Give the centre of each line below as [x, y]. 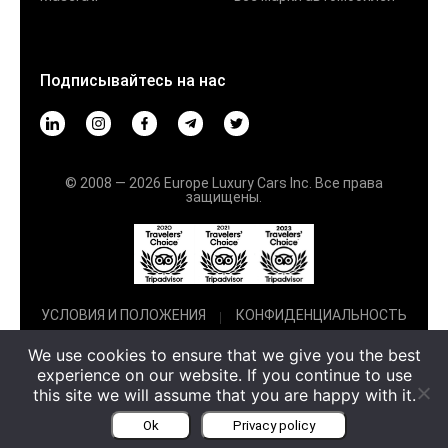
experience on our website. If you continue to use [224, 375]
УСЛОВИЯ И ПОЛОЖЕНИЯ [123, 315]
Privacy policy [274, 425]
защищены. [224, 197]
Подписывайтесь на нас [133, 81]
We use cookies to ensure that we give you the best [224, 355]
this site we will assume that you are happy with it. [224, 395]
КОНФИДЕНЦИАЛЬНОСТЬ [321, 315]
